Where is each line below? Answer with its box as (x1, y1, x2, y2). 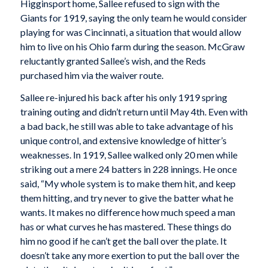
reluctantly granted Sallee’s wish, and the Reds (20, 54, 206, 66)
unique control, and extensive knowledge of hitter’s (20, 135, 227, 147)
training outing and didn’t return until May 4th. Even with (20, 106, 248, 118)
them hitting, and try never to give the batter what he (20, 192, 233, 204)
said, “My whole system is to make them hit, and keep (20, 178, 236, 190)
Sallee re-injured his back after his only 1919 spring (20, 92, 227, 103)
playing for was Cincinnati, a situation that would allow (20, 26, 241, 38)
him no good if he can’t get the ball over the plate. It (20, 235, 227, 247)
